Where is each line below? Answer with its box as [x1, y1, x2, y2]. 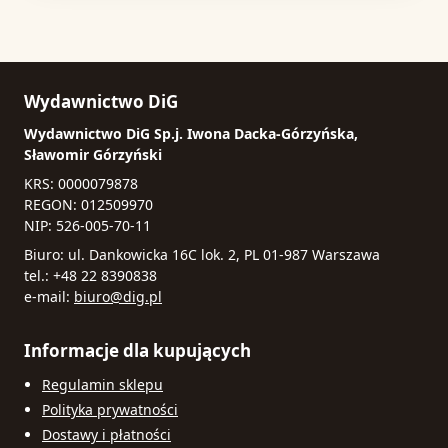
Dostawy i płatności [42, 424, 171, 444]
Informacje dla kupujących [24, 338, 251, 362]
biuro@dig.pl [74, 286, 162, 306]
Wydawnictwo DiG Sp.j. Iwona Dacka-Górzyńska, [24, 123, 358, 143]
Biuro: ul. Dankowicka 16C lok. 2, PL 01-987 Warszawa [24, 244, 380, 264]
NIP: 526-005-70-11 [24, 215, 151, 235]
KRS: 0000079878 [24, 173, 138, 193]
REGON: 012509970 [24, 194, 153, 214]
